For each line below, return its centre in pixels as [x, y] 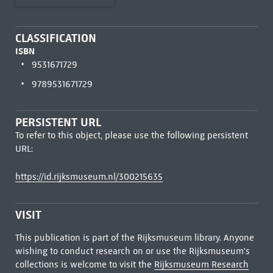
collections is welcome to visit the [84, 264]
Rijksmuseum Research [201, 264]
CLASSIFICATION [55, 38]
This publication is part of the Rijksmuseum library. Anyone [134, 238]
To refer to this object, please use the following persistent [131, 135]
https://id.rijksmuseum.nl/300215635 [89, 177]
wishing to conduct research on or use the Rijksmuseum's [132, 251]
